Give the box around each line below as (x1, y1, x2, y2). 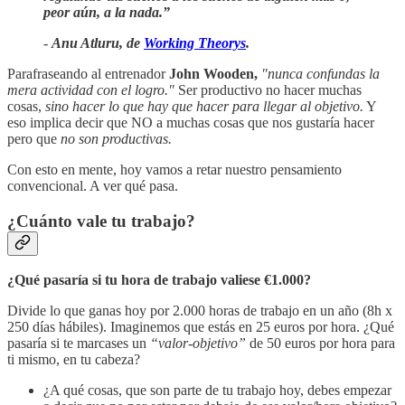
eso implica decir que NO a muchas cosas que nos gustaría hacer (7, 114, 374, 130)
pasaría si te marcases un (7, 335, 150, 352)
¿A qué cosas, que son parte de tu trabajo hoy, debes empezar (43, 382, 391, 399)
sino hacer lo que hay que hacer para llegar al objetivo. (45, 98, 363, 114)
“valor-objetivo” (150, 335, 246, 352)
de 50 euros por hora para (246, 335, 395, 352)
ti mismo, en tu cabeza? (7, 352, 140, 368)
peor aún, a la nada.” (43, 4, 170, 20)
